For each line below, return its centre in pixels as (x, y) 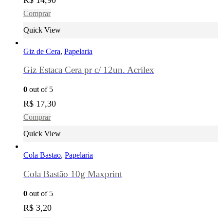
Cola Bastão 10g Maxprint (73, 174)
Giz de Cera (42, 51)
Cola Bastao (42, 155)
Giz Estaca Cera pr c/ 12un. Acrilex (89, 70)
